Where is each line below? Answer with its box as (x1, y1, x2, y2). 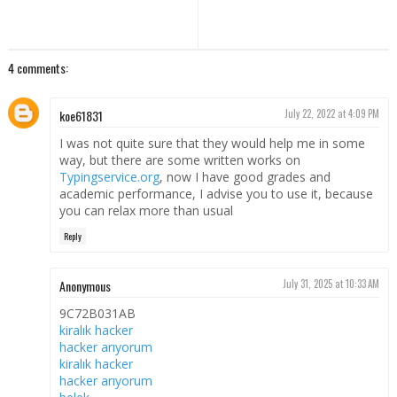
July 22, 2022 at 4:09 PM (284, 106, 380, 121)
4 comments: (7, 58, 68, 78)
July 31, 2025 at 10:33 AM (283, 276, 380, 291)
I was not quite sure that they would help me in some (58, 135, 365, 152)
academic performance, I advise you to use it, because (58, 185, 373, 203)
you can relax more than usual (58, 202, 233, 220)
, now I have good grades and (159, 168, 331, 186)
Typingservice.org (58, 168, 160, 186)
